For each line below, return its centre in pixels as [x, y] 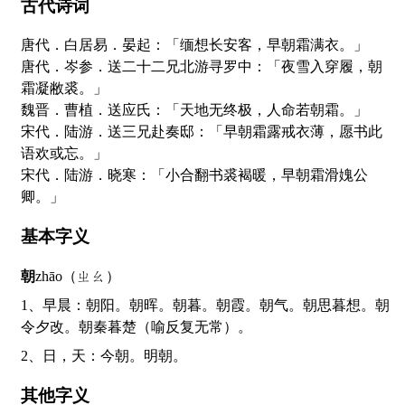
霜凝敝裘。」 [64, 89]
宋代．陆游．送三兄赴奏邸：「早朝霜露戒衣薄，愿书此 [202, 132]
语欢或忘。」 [64, 154]
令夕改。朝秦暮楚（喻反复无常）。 [137, 326]
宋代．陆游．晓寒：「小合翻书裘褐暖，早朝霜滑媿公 [194, 175]
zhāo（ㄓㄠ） [78, 276]
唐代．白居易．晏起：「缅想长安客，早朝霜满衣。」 [202, 45]
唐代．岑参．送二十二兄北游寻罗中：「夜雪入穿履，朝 [202, 67]
